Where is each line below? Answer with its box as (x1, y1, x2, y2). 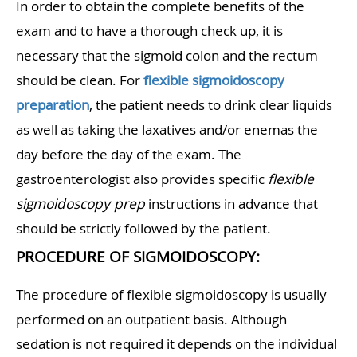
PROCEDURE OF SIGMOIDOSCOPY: (16, 246, 260, 268)
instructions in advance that (145, 194, 318, 214)
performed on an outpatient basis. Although (16, 310, 287, 329)
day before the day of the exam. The (16, 145, 241, 164)
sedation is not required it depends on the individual (16, 335, 337, 354)
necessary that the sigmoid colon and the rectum (16, 46, 318, 65)
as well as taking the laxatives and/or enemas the (16, 120, 318, 139)
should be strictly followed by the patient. (16, 219, 271, 238)
